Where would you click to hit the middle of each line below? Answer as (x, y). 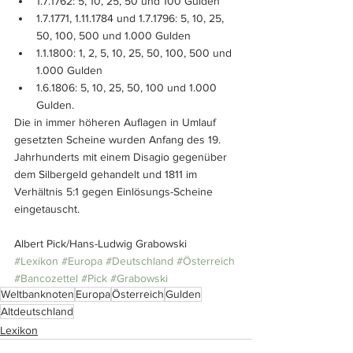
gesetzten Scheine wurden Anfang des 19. (119, 140)
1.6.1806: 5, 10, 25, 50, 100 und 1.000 (128, 88)
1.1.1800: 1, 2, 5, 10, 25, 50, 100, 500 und (136, 53)
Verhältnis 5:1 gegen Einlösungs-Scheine (115, 192)
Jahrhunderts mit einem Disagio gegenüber (122, 157)
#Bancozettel (46, 279)
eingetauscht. (47, 209)
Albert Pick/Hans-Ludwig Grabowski (100, 244)
